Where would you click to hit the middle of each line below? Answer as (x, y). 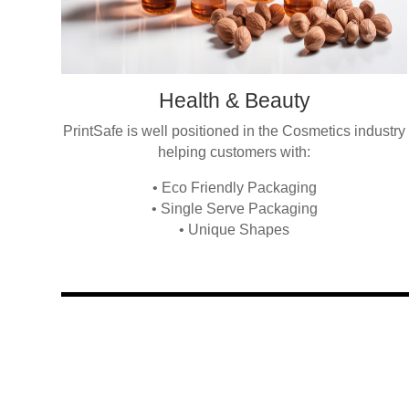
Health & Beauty (234, 101)
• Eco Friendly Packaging (234, 188)
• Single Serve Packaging (234, 209)
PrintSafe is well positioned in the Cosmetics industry (235, 131)
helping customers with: (235, 152)
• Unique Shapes (235, 230)
